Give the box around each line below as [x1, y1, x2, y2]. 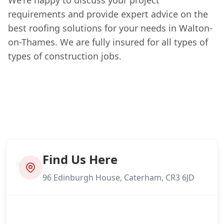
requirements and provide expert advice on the [8, 7, 208, 20]
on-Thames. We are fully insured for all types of [8, 35, 208, 48]
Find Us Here [42, 150, 117, 167]
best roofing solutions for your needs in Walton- [8, 21, 212, 34]
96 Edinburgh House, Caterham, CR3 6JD [42, 171, 194, 183]
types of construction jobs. [8, 49, 121, 62]
